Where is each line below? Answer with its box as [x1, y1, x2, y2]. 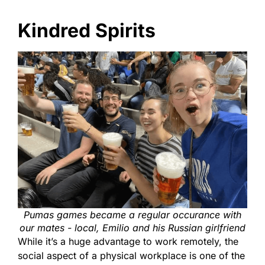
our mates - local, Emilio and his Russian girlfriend [20, 222, 245, 234]
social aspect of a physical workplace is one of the [18, 250, 245, 262]
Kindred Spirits [18, 19, 156, 42]
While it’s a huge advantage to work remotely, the [18, 235, 238, 248]
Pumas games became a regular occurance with [24, 209, 241, 221]
